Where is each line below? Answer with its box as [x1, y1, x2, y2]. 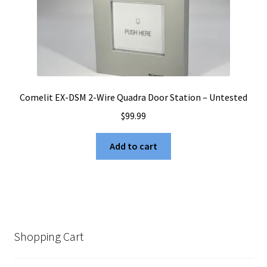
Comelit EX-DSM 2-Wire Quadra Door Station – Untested [20, 91, 247, 104]
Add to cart [110, 139, 157, 152]
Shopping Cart [13, 229, 83, 244]
